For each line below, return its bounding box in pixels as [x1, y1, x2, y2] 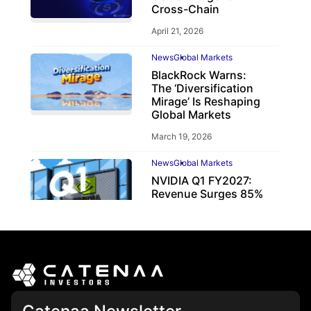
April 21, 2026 [151, 26, 203, 36]
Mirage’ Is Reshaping [151, 94, 260, 108]
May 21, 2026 [151, 210, 203, 221]
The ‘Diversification [151, 81, 253, 95]
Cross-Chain [151, 2, 219, 16]
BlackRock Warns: [151, 68, 246, 82]
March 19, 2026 [151, 131, 212, 142]
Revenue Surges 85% [151, 187, 263, 201]
